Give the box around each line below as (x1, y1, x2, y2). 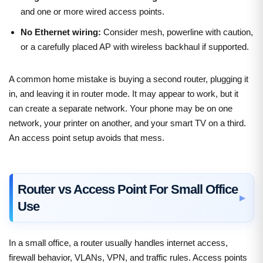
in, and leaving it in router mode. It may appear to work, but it (9, 88, 238, 99)
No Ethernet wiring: (21, 26, 101, 37)
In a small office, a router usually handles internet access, (9, 237, 228, 248)
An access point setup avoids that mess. (9, 132, 164, 143)
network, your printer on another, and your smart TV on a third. (9, 117, 246, 128)
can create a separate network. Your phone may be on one (9, 103, 232, 113)
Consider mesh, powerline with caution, (101, 26, 253, 37)
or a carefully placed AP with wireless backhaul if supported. (21, 41, 249, 52)
